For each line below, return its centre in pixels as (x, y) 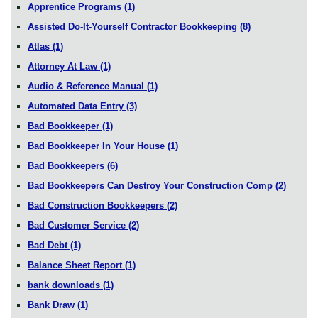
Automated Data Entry (77, 106)
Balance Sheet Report (76, 265)
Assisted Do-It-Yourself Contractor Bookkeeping (134, 26)
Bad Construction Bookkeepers (97, 205)
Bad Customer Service (78, 225)
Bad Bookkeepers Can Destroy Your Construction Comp (152, 185)
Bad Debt (49, 245)
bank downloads (65, 285)
